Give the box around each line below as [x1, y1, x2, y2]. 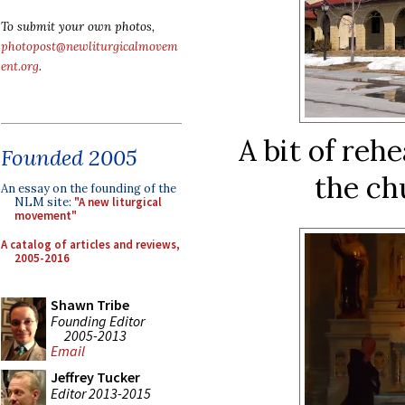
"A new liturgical [74, 194, 162, 210]
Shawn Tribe [51, 296, 129, 314]
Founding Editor [51, 311, 145, 330]
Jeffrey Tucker [51, 368, 140, 386]
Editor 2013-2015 [51, 383, 151, 402]
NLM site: [14, 194, 74, 210]
